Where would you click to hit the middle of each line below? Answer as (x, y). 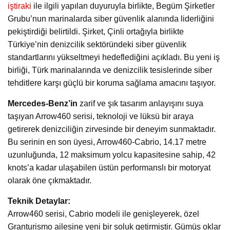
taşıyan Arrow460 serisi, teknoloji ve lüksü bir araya (101, 117)
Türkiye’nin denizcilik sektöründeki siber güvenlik (97, 45)
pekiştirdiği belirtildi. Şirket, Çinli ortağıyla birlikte (96, 32)
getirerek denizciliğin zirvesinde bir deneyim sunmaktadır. (112, 129)
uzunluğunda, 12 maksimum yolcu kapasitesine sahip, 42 (112, 155)
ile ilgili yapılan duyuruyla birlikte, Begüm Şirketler (123, 6)
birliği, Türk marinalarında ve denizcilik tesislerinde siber (110, 70)
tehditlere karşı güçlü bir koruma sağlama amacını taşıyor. (112, 83)
